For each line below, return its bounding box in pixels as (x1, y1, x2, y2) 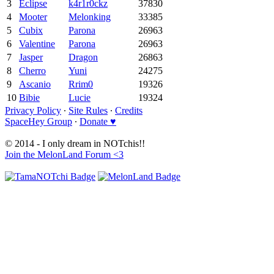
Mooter (19, 11, 47, 22)
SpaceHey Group (5, 116, 72, 127)
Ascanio (19, 78, 51, 89)
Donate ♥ (80, 116, 116, 127)
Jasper (19, 51, 43, 62)
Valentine (19, 38, 55, 49)
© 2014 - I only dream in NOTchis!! (5, 138, 145, 149)
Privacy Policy (5, 105, 61, 116)
